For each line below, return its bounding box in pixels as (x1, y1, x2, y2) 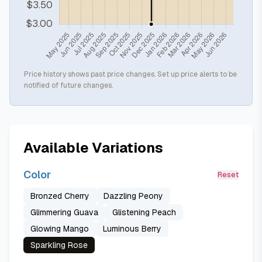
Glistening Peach (112, 207, 176, 218)
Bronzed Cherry (30, 191, 89, 201)
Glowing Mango (30, 223, 89, 234)
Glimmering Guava (30, 207, 98, 218)
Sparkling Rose (30, 240, 88, 250)
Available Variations (23, 139, 163, 157)
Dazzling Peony (104, 191, 163, 201)
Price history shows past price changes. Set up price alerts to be (24, 70, 237, 79)
